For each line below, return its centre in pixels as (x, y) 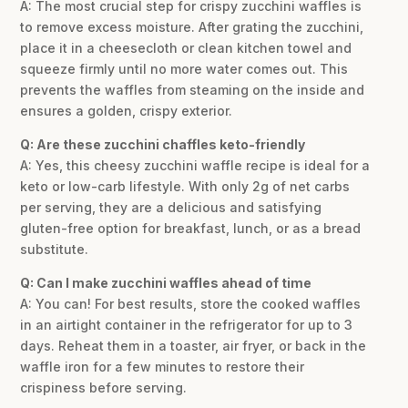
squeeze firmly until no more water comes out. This (184, 69)
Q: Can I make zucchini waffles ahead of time (166, 283)
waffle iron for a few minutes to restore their (163, 367)
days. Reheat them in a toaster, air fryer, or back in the (194, 346)
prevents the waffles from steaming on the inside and (193, 90)
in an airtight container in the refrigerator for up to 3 (187, 325)
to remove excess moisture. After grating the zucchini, (192, 27)
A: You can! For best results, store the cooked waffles (191, 304)
